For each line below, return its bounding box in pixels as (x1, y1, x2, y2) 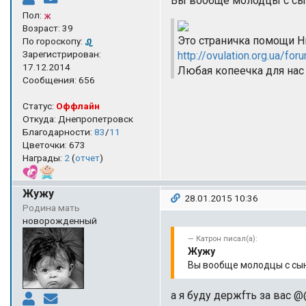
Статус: (23, 100, 56, 111)
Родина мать (23, 201, 80, 213)
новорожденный (23, 214, 97, 226)
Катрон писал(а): (196, 234, 258, 243)
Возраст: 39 (23, 22, 73, 33)
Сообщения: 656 (23, 74, 95, 85)
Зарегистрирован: (23, 48, 101, 59)
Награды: (23, 152, 64, 163)
